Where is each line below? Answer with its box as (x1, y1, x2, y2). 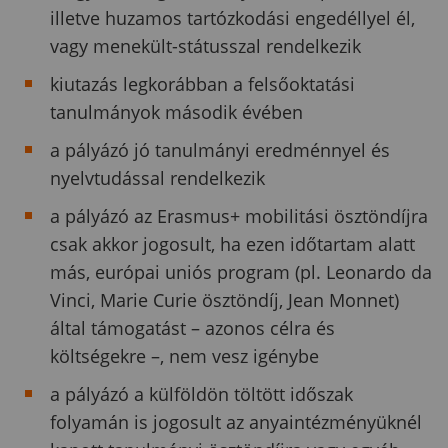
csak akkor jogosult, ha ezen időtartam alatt (50, 231, 415, 256)
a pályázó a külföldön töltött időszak (50, 381, 353, 406)
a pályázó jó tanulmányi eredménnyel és (50, 137, 390, 162)
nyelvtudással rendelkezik (50, 165, 265, 190)
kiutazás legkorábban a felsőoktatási (50, 71, 355, 96)
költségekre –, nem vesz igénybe (50, 343, 319, 368)
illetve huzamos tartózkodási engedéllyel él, (50, 5, 415, 30)
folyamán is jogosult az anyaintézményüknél (50, 409, 422, 434)
